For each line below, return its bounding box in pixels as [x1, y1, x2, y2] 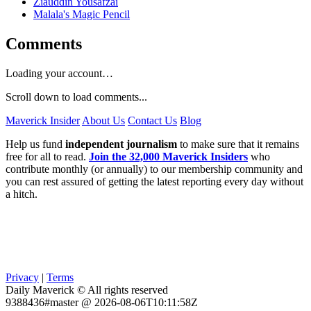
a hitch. [6, 188, 37, 201]
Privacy [6, 271, 39, 284]
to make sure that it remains [177, 138, 299, 151]
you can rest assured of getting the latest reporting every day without [6, 176, 303, 188]
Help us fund [6, 138, 65, 151]
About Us [82, 115, 125, 127]
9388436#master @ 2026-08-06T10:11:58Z [6, 296, 198, 309]
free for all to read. [6, 151, 89, 163]
